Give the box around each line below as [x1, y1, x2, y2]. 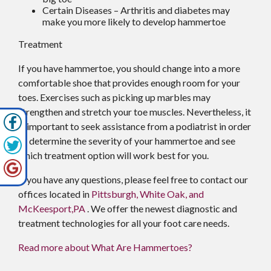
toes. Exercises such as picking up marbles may [18, 91, 211, 103]
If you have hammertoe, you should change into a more [18, 62, 240, 74]
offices [18, 188, 47, 200]
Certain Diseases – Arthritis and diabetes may [42, 4, 230, 16]
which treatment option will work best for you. [18, 149, 209, 161]
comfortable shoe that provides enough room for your [18, 76, 240, 88]
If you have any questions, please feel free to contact [18, 173, 234, 185]
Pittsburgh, [91, 188, 138, 200]
